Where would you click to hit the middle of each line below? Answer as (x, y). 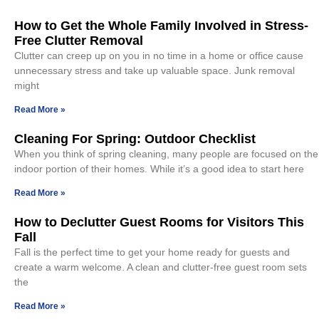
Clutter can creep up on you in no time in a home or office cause (159, 55)
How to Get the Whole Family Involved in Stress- (161, 25)
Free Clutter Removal (79, 40)
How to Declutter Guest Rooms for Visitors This (159, 222)
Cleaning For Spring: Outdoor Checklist (135, 138)
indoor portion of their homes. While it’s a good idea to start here (159, 168)
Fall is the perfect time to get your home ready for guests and (152, 252)
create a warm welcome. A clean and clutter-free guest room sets (161, 267)
